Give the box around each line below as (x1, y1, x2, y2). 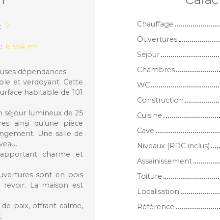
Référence (137, 202, 174, 211)
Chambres (137, 65, 175, 74)
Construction (137, 95, 184, 105)
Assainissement (137, 156, 192, 165)
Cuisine (137, 110, 162, 120)
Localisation (137, 187, 179, 196)
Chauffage (137, 19, 173, 28)
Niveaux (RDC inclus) (137, 141, 210, 150)
